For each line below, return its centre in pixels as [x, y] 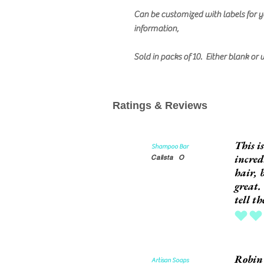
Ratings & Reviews [160, 106]
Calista [162, 158]
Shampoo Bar [170, 147]
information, [156, 29]
